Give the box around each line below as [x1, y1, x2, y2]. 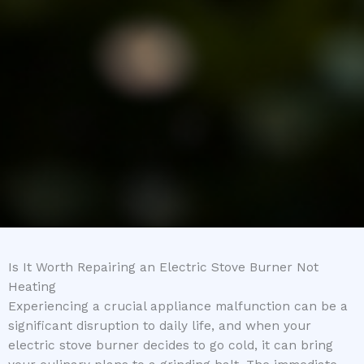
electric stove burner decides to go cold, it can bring [8, 338, 333, 353]
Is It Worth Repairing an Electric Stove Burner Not [8, 260, 318, 275]
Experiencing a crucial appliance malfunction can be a [8, 299, 348, 314]
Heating [8, 279, 56, 295]
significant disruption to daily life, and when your [8, 318, 311, 334]
